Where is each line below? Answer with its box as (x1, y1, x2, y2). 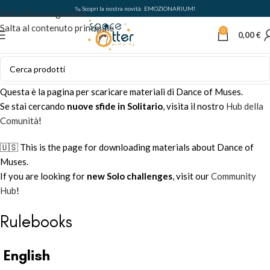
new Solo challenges (87, 171, 172, 181)
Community (211, 171, 256, 181)
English (4, 246, 50, 264)
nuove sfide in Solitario (67, 101, 163, 111)
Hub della (226, 101, 263, 111)
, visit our (172, 171, 211, 181)
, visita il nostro (163, 101, 226, 111)
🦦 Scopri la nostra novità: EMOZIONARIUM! (75, 5, 195, 12)
